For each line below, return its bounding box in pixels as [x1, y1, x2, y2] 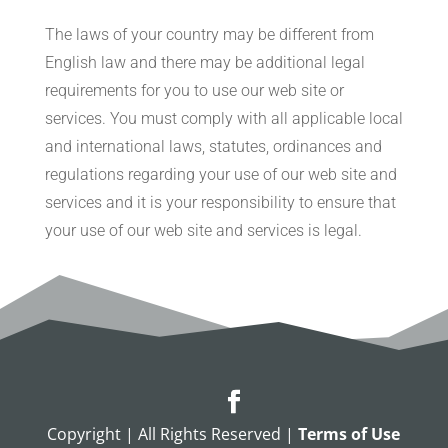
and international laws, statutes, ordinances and [44, 137, 382, 156]
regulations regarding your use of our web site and [44, 165, 397, 184]
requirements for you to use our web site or [44, 81, 344, 100]
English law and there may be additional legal [44, 53, 365, 72]
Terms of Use [298, 423, 401, 445]
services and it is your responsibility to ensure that [44, 193, 396, 212]
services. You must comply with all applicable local [44, 109, 403, 128]
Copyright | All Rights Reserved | [47, 423, 299, 445]
